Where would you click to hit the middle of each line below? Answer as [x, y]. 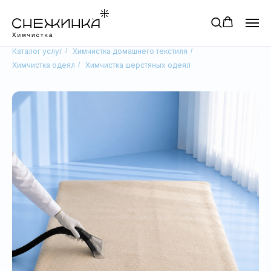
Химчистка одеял [44, 65]
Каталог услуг [37, 51]
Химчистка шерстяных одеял [138, 65]
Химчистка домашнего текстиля [130, 51]
